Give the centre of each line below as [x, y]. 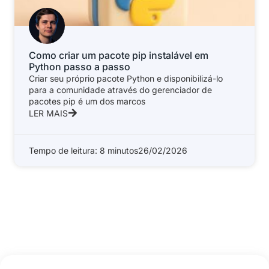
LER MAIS [48, 113]
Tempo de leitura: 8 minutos [83, 151]
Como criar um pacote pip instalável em [119, 56]
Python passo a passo [80, 67]
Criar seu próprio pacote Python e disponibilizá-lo [126, 79]
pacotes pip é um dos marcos [87, 101]
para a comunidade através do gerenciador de [120, 90]
